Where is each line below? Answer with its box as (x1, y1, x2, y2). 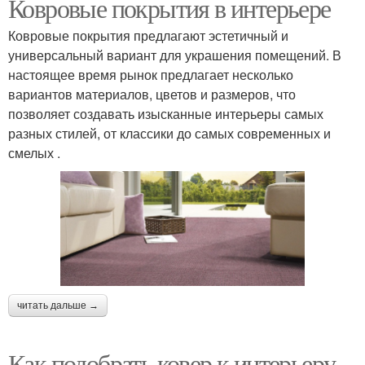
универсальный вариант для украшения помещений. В (8, 46, 341, 64)
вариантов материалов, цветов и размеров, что (8, 85, 296, 103)
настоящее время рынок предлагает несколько (8, 65, 293, 84)
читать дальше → (17, 299, 99, 311)
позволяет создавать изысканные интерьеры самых (8, 104, 323, 123)
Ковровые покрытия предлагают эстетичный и (8, 26, 288, 45)
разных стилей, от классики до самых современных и (8, 124, 331, 143)
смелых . (8, 143, 60, 162)
